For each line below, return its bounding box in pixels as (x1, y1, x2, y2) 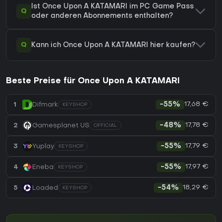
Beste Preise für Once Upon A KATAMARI (6, 77, 180, 86)
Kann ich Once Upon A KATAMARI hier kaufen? (31, 42, 195, 49)
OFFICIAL (94, 123, 117, 128)
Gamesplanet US (32, 122, 89, 129)
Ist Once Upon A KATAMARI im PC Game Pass (31, 3, 194, 10)
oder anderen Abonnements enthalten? (31, 13, 173, 20)
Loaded (32, 184, 58, 191)
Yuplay (32, 143, 54, 150)
